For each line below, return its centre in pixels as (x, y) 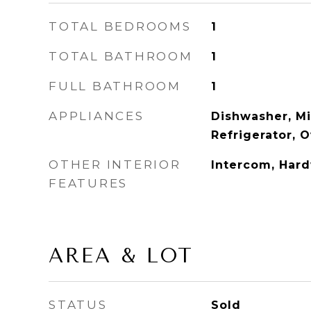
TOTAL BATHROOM (121, 56)
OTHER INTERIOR (115, 165)
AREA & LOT (121, 255)
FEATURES (88, 183)
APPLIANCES (96, 116)
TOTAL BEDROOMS (120, 26)
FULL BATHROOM (115, 86)
